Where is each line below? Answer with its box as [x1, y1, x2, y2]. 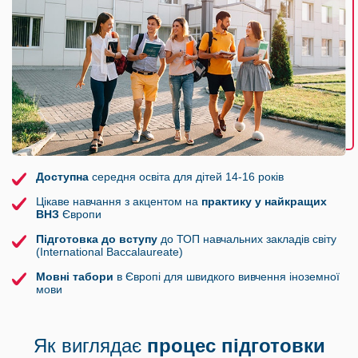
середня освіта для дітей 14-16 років [89, 170, 284, 184]
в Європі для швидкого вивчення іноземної [113, 270, 340, 284]
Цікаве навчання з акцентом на [36, 195, 201, 209]
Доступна [36, 170, 89, 184]
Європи [59, 208, 101, 221]
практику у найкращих [201, 195, 327, 209]
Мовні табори [36, 270, 113, 284]
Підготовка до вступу [36, 233, 157, 246]
